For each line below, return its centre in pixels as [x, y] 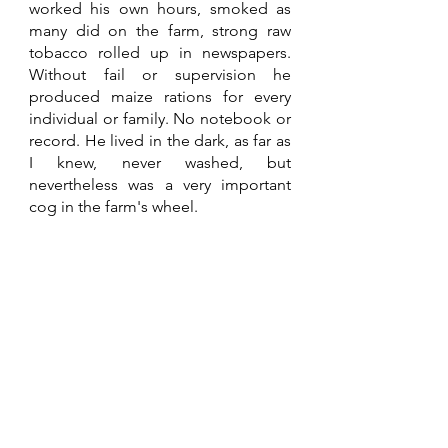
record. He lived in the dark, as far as [160, 141]
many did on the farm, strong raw [160, 31]
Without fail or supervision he [160, 75]
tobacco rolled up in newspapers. [160, 53]
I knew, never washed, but [160, 163]
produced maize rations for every [160, 97]
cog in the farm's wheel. [113, 207]
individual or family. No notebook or [160, 119]
